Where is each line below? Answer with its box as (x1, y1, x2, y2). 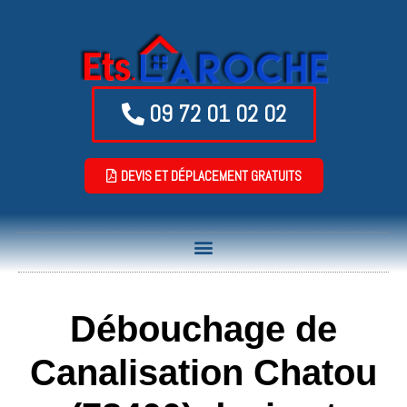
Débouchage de (70, 308, 337, 349)
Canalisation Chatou (30, 352, 377, 392)
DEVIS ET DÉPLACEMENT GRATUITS (120, 166, 302, 184)
